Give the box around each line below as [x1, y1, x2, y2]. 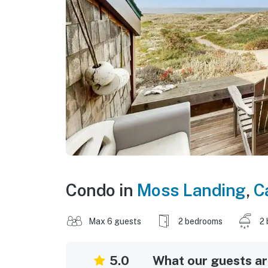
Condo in [66, 179, 137, 200]
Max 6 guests [89, 216, 141, 226]
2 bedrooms [178, 216, 223, 226]
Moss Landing [136, 179, 246, 200]
